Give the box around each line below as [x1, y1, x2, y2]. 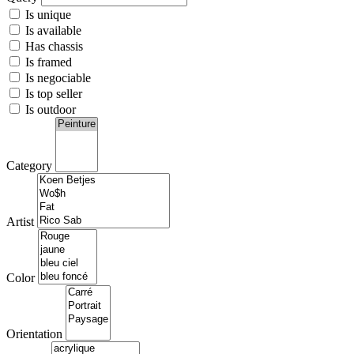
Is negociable [22, 71, 91, 85]
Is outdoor [22, 103, 76, 117]
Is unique [22, 8, 71, 22]
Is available [22, 24, 81, 38]
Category [6, 159, 52, 173]
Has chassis [22, 40, 83, 54]
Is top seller [22, 87, 82, 101]
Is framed [22, 55, 72, 70]
